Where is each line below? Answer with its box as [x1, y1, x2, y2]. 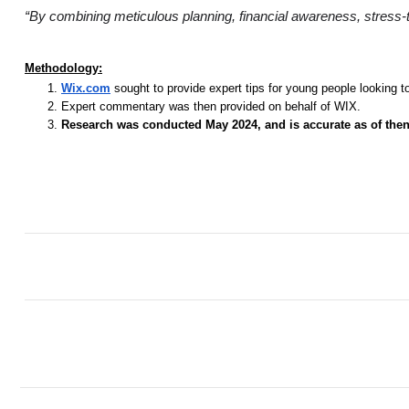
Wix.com [61, 80, 110, 95]
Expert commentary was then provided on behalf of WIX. [61, 99, 361, 113]
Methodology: [25, 60, 102, 75]
